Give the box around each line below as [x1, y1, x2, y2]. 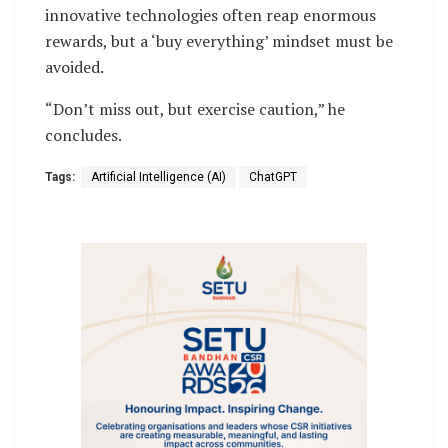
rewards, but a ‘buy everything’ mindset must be [45, 29, 393, 52]
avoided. [45, 55, 104, 78]
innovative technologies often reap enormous [45, 3, 376, 26]
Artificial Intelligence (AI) [91, 169, 226, 184]
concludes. [45, 123, 122, 146]
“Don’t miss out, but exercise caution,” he [45, 97, 345, 120]
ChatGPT [249, 169, 297, 184]
